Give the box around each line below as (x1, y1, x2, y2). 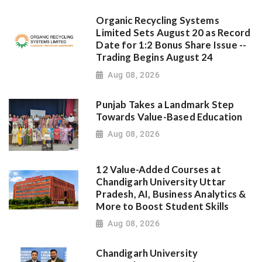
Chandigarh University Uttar (96, 175, 226, 188)
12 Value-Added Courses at (96, 163, 221, 175)
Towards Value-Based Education (96, 111, 243, 123)
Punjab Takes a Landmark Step (96, 98, 235, 111)
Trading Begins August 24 (96, 51, 213, 64)
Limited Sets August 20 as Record (96, 27, 251, 39)
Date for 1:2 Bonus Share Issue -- (96, 39, 247, 51)
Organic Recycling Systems (96, 15, 219, 27)
